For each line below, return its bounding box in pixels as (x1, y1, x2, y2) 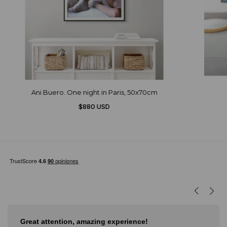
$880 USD (79, 102, 110, 110)
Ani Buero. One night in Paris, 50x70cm (31, 88, 158, 96)
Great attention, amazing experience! (20, 217, 148, 225)
